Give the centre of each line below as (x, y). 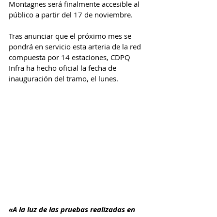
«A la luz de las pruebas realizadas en (73, 210)
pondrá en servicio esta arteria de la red (76, 47)
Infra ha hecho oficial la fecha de (63, 68)
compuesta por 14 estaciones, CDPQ (70, 57)
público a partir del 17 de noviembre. (71, 15)
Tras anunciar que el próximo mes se (71, 36)
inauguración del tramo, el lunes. (63, 79)
